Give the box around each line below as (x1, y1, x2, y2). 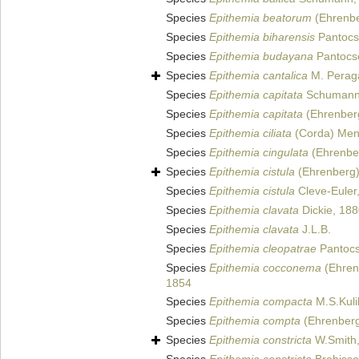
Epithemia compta (209, 314, 301, 328)
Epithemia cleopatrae (209, 242, 317, 256)
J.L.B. (299, 223, 331, 236)
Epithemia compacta (209, 295, 313, 309)
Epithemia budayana (209, 50, 313, 63)
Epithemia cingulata (209, 146, 309, 159)
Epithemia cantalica (209, 69, 308, 83)
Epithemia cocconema (209, 261, 321, 275)
